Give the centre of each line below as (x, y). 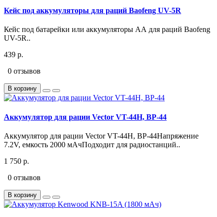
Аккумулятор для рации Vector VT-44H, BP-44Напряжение (101, 136)
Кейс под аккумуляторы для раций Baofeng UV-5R (93, 11)
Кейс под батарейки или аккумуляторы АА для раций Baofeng (107, 30)
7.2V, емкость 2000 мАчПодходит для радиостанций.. (92, 144)
